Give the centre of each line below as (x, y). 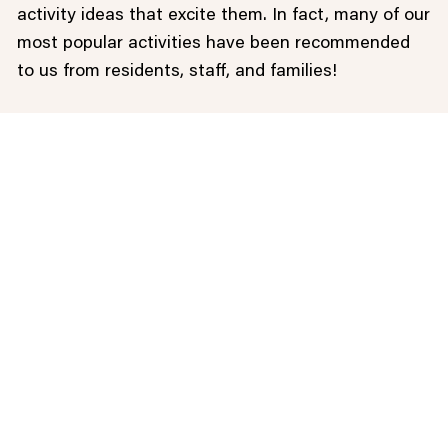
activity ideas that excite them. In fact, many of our (223, 15)
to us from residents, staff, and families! (176, 71)
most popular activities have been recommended (213, 43)
